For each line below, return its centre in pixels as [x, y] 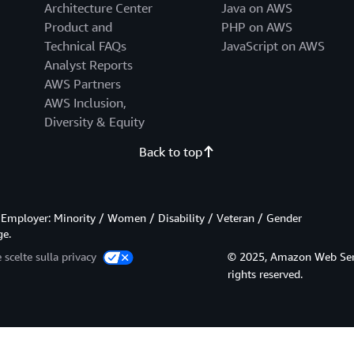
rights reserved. [265, 274]
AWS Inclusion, [85, 103]
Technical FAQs [85, 46]
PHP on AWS [256, 27]
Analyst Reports [88, 65]
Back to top [170, 152]
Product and [78, 27]
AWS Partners [82, 84]
